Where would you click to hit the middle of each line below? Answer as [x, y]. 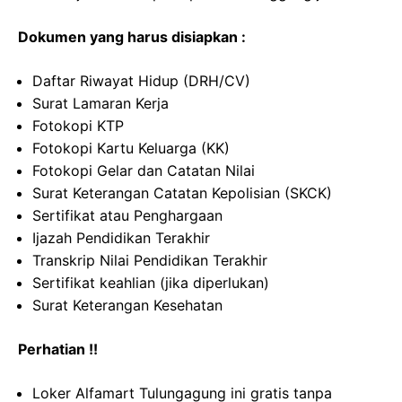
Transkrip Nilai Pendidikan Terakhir [150, 261]
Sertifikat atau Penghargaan [127, 216]
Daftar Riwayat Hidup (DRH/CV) [141, 81]
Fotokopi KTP [78, 126]
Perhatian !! [58, 350]
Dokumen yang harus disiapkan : [132, 37]
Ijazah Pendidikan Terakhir [121, 238]
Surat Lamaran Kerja [100, 104]
